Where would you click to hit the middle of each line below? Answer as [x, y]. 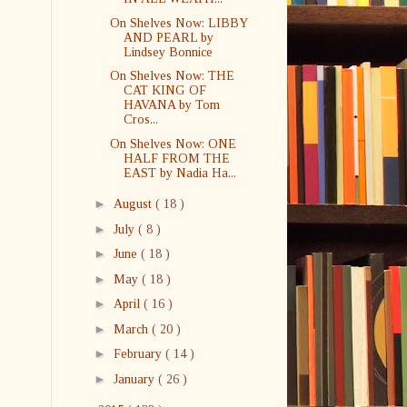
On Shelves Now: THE [172, 76]
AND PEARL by [168, 37]
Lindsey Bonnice [168, 52]
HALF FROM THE [176, 158]
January [135, 379]
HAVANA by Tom [171, 105]
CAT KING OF [164, 90]
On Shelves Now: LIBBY [178, 23]
